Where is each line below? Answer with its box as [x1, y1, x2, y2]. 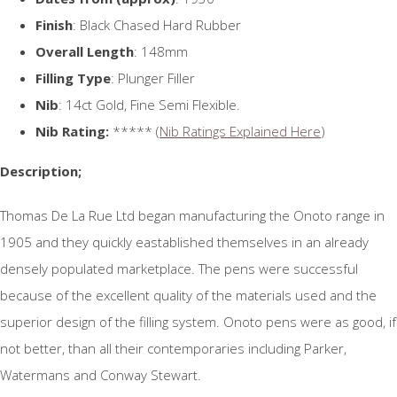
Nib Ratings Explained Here [160, 122, 321, 141]
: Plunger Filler [111, 69, 195, 88]
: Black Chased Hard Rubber [73, 16, 241, 35]
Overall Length [35, 43, 134, 61]
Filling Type [35, 69, 111, 88]
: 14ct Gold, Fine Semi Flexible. [58, 96, 240, 114]
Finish [35, 16, 73, 35]
